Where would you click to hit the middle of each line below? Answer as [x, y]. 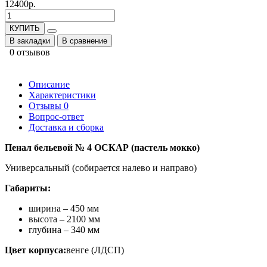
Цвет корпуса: [35, 250]
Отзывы [46, 105]
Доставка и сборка [66, 127]
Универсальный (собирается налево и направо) [101, 167]
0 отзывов [30, 52]
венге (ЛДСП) [95, 250]
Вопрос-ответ [56, 116]
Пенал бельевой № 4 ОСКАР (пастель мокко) [102, 147]
